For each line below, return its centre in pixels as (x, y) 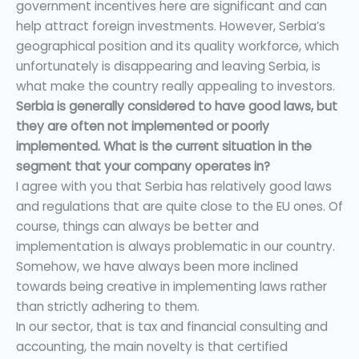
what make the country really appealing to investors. (175, 87)
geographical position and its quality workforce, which (177, 46)
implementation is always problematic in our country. (175, 247)
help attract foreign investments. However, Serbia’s (171, 26)
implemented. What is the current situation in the (164, 147)
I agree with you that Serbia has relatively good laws (174, 187)
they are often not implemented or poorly (143, 127)
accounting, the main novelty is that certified (152, 347)
